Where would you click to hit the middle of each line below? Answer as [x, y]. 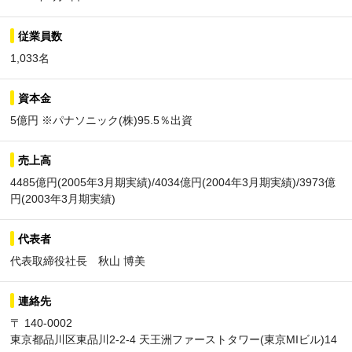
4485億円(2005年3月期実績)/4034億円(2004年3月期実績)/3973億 [173, 182]
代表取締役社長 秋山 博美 [78, 261]
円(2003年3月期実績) [63, 199]
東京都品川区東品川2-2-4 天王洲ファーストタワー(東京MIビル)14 [174, 339]
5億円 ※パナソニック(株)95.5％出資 [101, 120]
